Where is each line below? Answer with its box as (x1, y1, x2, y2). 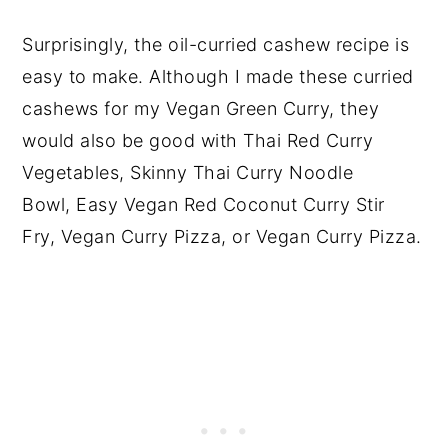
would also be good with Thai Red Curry (22, 130, 374, 152)
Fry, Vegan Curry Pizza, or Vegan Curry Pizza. (22, 226, 422, 248)
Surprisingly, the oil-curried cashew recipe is (22, 34, 410, 56)
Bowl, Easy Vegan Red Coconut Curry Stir (22, 194, 385, 216)
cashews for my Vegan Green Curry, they (22, 98, 380, 120)
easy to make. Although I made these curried (22, 66, 414, 88)
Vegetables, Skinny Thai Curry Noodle (22, 162, 354, 184)
